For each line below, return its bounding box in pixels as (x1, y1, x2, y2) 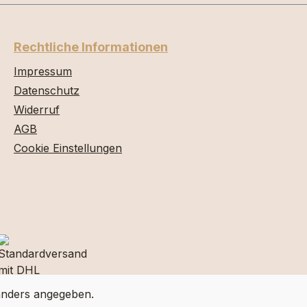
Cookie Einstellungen (14, 141, 122, 155)
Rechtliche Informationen (14, 40, 168, 54)
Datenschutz (14, 84, 79, 97)
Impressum (14, 64, 72, 78)
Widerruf (14, 103, 60, 116)
